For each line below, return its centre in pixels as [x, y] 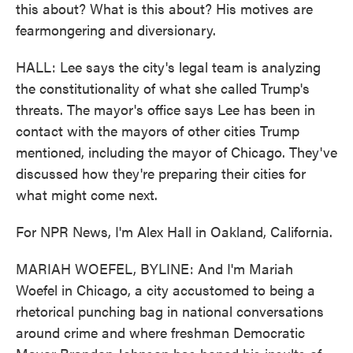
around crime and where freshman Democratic [160, 332]
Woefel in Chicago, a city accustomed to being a [165, 290]
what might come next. [87, 194]
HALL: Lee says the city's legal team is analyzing [168, 67]
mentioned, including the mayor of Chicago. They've [176, 152]
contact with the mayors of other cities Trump [158, 130]
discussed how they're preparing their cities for [161, 173]
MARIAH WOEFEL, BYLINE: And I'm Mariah [154, 268]
